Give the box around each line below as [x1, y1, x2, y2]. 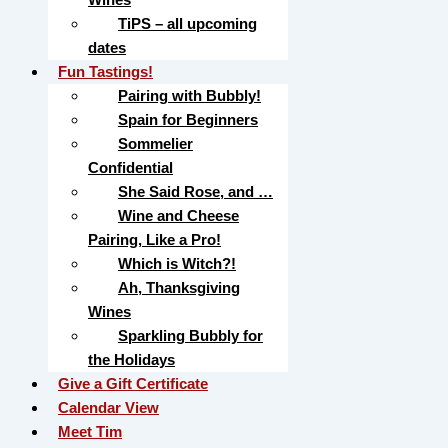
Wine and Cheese [118, 207, 239, 224]
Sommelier [118, 135, 193, 152]
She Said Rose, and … [118, 183, 273, 200]
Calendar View [58, 399, 159, 416]
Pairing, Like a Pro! [88, 231, 221, 248]
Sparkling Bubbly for [118, 327, 263, 344]
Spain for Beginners [118, 111, 258, 128]
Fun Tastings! [58, 63, 153, 80]
